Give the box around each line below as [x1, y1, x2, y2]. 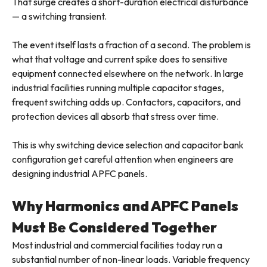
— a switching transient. [12, 10, 107, 23]
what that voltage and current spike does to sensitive [12, 53, 228, 66]
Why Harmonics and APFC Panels [12, 197, 238, 215]
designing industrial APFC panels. [12, 167, 147, 180]
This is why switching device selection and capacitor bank [12, 139, 244, 151]
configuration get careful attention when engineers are [12, 153, 234, 166]
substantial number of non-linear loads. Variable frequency [12, 253, 250, 266]
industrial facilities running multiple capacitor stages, [12, 82, 224, 94]
